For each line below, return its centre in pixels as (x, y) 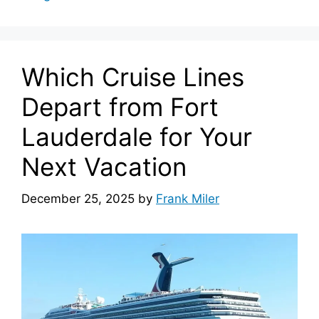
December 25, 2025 (78, 198)
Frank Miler (188, 198)
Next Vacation (104, 167)
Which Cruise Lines (133, 77)
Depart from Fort (120, 107)
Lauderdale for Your (137, 137)
